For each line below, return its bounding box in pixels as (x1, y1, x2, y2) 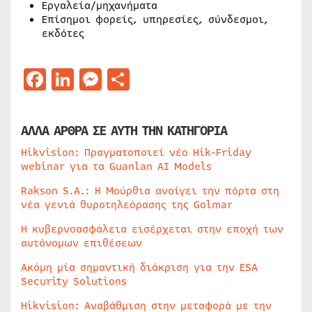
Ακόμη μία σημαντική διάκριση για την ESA (21, 260, 258, 275)
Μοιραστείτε (130, 63, 264, 95)
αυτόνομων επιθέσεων (21, 235, 142, 251)
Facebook (46, 63, 145, 95)
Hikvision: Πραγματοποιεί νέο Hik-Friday (21, 145, 251, 160)
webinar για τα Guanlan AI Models (21, 159, 212, 174)
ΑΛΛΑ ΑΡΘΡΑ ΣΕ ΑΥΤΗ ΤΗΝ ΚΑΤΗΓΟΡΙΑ (21, 121, 227, 141)
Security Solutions (21, 274, 127, 289)
